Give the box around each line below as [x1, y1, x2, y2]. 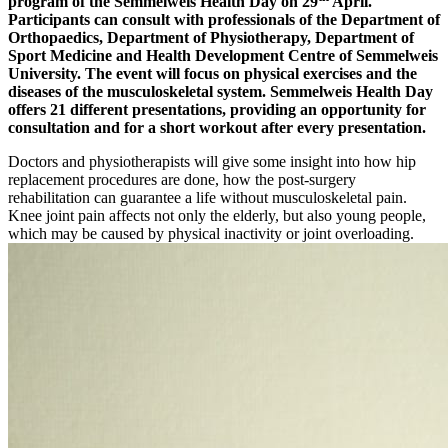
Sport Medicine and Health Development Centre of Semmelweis [8, 46, 438, 64]
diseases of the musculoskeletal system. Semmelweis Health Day [8, 82, 433, 100]
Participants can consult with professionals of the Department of [8, 10, 440, 28]
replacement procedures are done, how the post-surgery [8, 170, 356, 188]
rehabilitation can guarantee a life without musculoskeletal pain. [8, 188, 407, 206]
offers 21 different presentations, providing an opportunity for [8, 100, 426, 118]
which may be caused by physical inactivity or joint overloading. [8, 224, 414, 242]
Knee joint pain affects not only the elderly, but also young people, [8, 206, 426, 224]
